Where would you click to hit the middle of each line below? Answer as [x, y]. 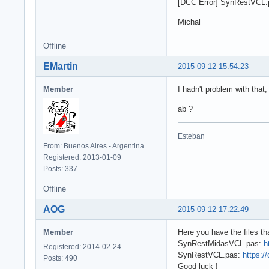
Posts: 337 [60, 168]
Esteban [191, 136]
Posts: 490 [60, 258]
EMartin [61, 66]
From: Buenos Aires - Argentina [94, 146]
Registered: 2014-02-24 [82, 246]
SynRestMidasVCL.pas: [221, 243]
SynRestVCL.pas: [210, 255]
